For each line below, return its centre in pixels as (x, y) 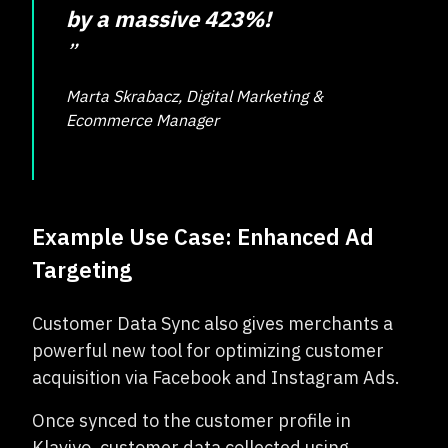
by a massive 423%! (168, 18)
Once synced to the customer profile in (191, 420)
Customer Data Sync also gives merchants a (212, 323)
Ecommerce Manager (142, 120)
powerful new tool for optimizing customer (208, 350)
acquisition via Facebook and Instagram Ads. (216, 377)
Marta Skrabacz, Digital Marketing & (194, 96)
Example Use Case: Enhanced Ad (203, 236)
